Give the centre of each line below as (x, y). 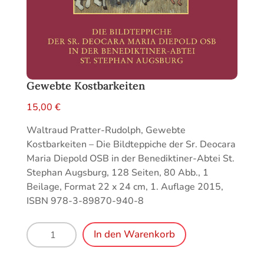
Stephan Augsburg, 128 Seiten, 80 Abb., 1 (117, 173)
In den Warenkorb (134, 235)
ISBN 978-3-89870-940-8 (85, 201)
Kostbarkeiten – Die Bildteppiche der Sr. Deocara (131, 145)
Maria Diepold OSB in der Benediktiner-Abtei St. (130, 159)
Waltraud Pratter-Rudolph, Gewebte (106, 131)
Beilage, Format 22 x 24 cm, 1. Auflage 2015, (125, 187)
